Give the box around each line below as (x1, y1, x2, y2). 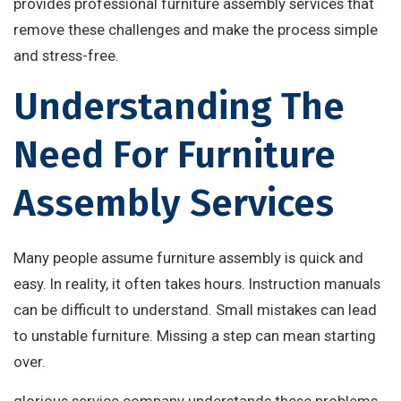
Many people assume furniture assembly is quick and (13, 249, 363, 268)
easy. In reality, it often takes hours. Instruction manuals (13, 275, 380, 294)
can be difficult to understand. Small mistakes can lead (13, 301, 377, 320)
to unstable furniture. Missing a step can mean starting (13, 327, 376, 346)
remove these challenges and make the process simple (13, 21, 378, 39)
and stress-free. (13, 47, 119, 65)
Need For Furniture (13, 132, 336, 178)
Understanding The (13, 84, 345, 130)
